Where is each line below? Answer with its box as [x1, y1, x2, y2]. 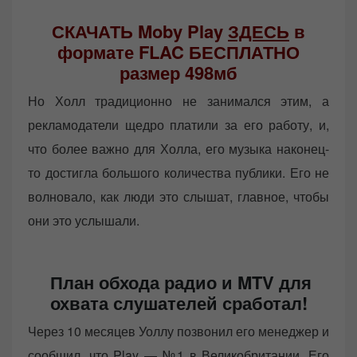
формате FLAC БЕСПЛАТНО [57, 38, 300, 65]
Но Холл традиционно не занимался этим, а [28, 91, 329, 110]
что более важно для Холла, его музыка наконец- [28, 139, 329, 158]
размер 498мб [120, 59, 237, 85]
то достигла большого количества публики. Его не [28, 163, 329, 182]
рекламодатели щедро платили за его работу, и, [28, 115, 329, 134]
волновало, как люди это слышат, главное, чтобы [28, 186, 329, 206]
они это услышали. [28, 210, 139, 229]
